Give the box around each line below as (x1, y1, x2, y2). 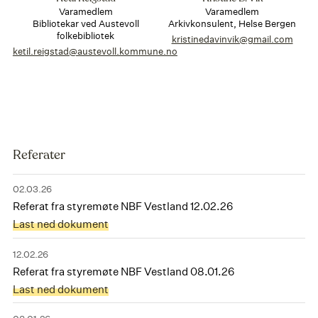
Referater (12, 149, 65, 163)
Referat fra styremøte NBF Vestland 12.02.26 (12, 199, 233, 213)
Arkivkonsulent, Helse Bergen (168, 17, 297, 30)
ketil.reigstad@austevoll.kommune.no (12, 45, 177, 58)
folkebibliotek (57, 29, 115, 42)
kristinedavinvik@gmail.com (171, 33, 293, 46)
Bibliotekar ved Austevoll (32, 17, 139, 30)
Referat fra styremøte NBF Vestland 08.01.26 (12, 264, 234, 278)
